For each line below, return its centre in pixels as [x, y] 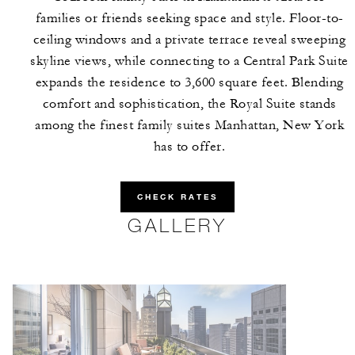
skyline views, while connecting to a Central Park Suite [189, 61]
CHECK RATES [177, 197]
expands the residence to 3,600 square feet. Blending [189, 82]
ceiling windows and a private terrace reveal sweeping [189, 40]
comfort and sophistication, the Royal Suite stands [189, 104]
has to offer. [189, 147]
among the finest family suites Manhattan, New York [189, 125]
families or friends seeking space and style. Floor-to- [189, 18]
